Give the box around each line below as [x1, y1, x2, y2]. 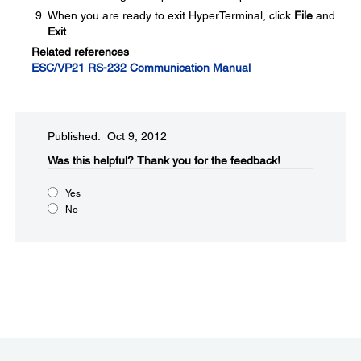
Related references [31, 45, 129, 59]
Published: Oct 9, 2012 [48, 130, 167, 143]
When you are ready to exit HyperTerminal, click [48, 9, 294, 23]
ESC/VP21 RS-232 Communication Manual [31, 61, 251, 75]
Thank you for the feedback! [137, 154, 280, 168]
